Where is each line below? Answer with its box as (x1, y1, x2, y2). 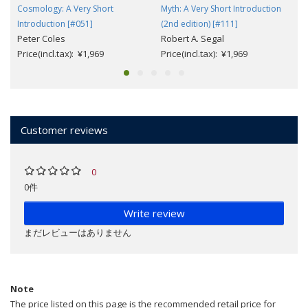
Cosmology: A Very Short (17, 3, 113, 15)
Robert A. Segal (161, 32, 224, 45)
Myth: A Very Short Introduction (161, 3, 281, 15)
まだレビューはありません (24, 226, 131, 239)
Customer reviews (21, 123, 108, 137)
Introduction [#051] (17, 18, 93, 30)
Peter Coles (17, 32, 65, 45)
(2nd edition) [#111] (161, 18, 238, 30)
